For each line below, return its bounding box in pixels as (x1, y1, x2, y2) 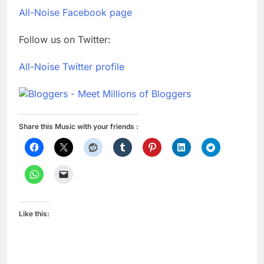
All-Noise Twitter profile (19, 61, 124, 73)
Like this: (19, 209, 49, 219)
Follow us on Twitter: (19, 34, 111, 46)
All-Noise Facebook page (19, 6, 132, 19)
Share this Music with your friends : (19, 122, 138, 131)
